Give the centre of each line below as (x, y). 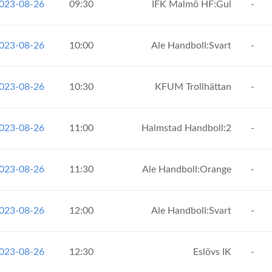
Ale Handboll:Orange (188, 169)
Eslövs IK (213, 252)
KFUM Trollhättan (194, 87)
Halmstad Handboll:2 (188, 128)
